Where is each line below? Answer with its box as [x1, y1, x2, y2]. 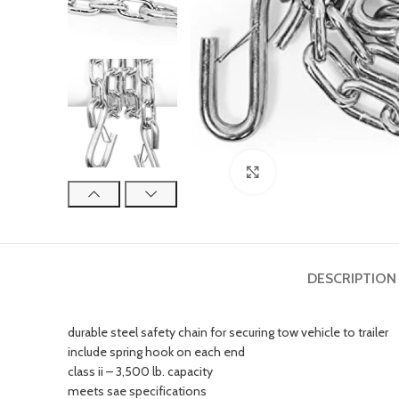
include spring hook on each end [68, 344, 245, 361]
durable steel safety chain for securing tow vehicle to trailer [68, 324, 388, 341]
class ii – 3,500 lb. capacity [68, 363, 213, 380]
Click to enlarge [274, 165, 354, 180]
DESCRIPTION [306, 270, 396, 288]
